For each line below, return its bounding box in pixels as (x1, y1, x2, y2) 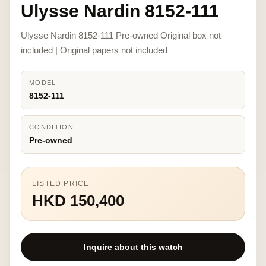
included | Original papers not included (21, 45, 167, 55)
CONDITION (29, 123, 74, 131)
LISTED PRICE (32, 179, 90, 188)
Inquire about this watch (83, 242, 183, 252)
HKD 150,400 (32, 192, 124, 210)
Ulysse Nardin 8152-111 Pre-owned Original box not (21, 30, 221, 40)
